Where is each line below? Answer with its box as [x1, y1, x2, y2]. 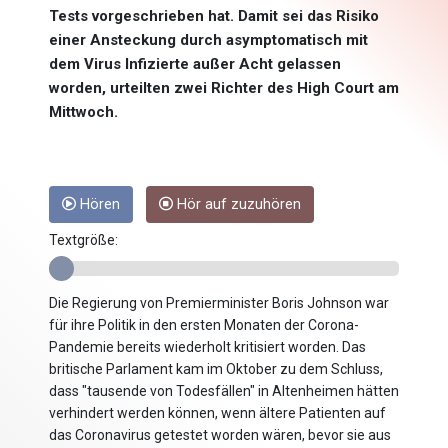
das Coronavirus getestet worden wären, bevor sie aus [49, 427, 391, 444]
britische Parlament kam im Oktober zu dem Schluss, [49, 361, 383, 378]
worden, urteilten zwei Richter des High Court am [49, 79, 399, 98]
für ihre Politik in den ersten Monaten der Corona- [49, 317, 359, 334]
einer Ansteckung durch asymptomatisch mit [49, 31, 368, 50]
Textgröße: [49, 232, 118, 249]
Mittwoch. [49, 103, 118, 122]
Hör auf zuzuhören [173, 196, 301, 214]
